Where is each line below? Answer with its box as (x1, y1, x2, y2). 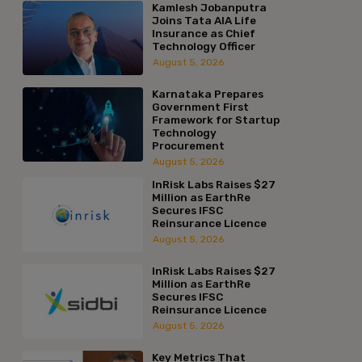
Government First (151, 99, 249, 113)
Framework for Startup (151, 112, 280, 126)
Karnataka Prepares (151, 86, 263, 100)
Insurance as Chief (151, 26, 255, 40)
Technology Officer (151, 39, 255, 53)
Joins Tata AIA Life (151, 13, 256, 27)
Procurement (151, 138, 225, 152)
